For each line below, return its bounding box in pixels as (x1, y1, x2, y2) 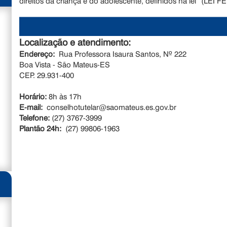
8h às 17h (47, 91, 82, 102)
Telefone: (19, 112, 50, 123)
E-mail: (19, 102, 47, 112)
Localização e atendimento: (19, 36, 136, 49)
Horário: (19, 91, 47, 102)
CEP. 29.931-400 (19, 70, 74, 81)
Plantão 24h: (19, 123, 66, 134)
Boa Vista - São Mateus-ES (19, 59, 110, 70)
